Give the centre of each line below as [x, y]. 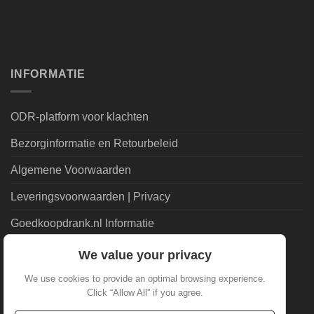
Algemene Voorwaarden [71, 170]
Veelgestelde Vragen [62, 304]
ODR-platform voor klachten [80, 116]
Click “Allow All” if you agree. [145, 293]
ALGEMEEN [45, 261]
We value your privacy [145, 255]
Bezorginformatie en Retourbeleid [94, 143]
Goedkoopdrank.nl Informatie [82, 223]
